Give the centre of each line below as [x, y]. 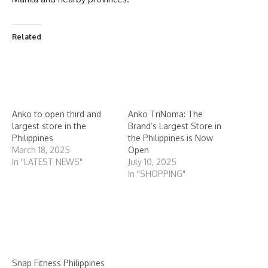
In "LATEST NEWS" [47, 162]
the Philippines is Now [170, 138]
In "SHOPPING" [157, 173]
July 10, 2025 [152, 162]
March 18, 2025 [41, 150]
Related [27, 36]
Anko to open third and [57, 114]
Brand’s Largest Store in [175, 126]
